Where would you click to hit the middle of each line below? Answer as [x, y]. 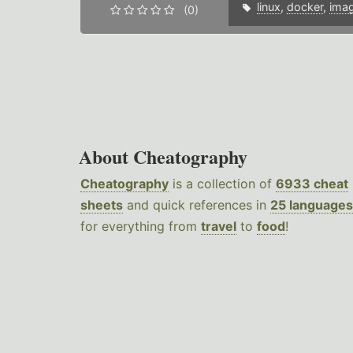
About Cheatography [163, 157]
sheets [102, 205]
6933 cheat [312, 184]
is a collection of [222, 184]
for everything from [141, 227]
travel [219, 227]
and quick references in [197, 205]
